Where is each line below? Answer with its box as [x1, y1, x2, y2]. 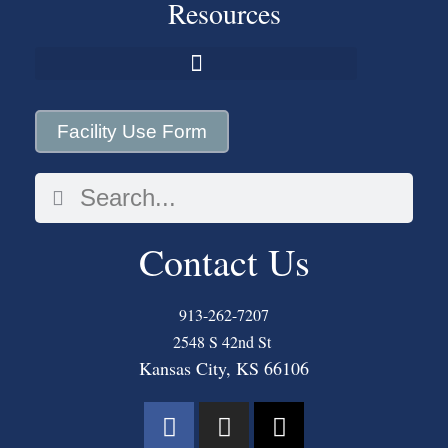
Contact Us [138, 236, 310, 288]
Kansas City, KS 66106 [139, 356, 309, 381]
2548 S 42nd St [172, 331, 276, 353]
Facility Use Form [57, 121, 207, 143]
